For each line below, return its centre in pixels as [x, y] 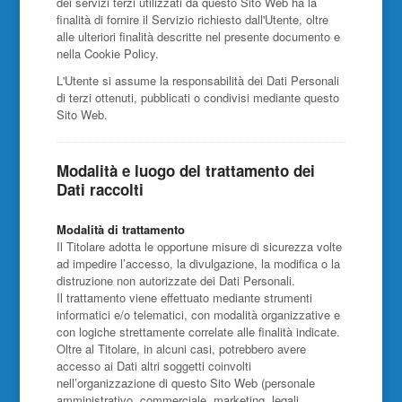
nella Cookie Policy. [107, 53]
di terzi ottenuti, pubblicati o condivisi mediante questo [197, 97]
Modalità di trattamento [120, 229]
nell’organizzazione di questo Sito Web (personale [185, 383]
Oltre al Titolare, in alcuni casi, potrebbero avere [181, 349]
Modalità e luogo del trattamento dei [185, 170]
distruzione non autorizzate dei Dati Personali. [175, 280]
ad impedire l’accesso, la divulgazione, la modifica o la [198, 263]
